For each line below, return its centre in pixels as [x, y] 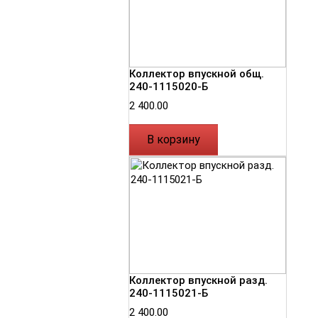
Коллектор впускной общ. [197, 73]
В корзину [174, 139]
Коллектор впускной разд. [198, 281]
